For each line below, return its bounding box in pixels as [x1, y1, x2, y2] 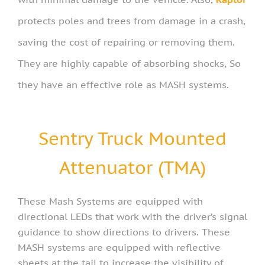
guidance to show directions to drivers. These [18, 225, 230, 238]
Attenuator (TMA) [59, 155, 206, 179]
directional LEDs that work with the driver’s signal [18, 210, 247, 222]
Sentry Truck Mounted [38, 126, 227, 150]
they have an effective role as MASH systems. [18, 78, 229, 91]
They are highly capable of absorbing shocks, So [18, 57, 241, 69]
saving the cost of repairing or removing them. [18, 35, 235, 48]
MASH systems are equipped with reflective [18, 241, 221, 253]
